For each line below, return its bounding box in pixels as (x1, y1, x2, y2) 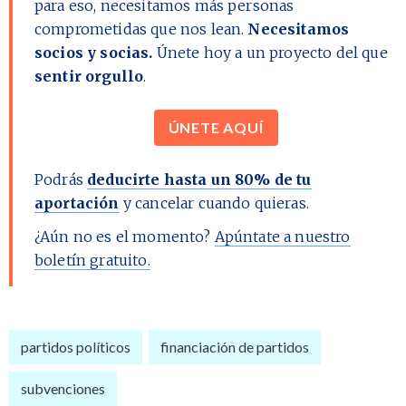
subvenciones (21, 380, 105, 398)
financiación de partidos (160, 338, 309, 356)
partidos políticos (21, 338, 130, 356)
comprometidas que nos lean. (34, 20, 248, 39)
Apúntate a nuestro (214, 227, 351, 246)
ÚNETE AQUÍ (168, 119, 264, 137)
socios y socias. (34, 43, 153, 63)
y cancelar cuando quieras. (119, 193, 309, 212)
